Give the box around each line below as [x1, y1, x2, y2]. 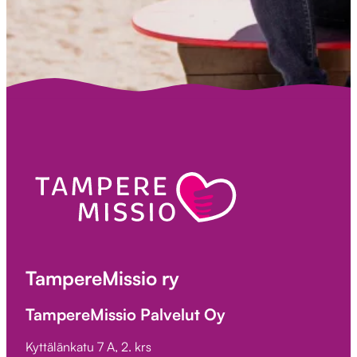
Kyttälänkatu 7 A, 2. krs [25, 339, 151, 355]
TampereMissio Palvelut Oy [25, 304, 226, 324]
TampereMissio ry [25, 266, 179, 290]
